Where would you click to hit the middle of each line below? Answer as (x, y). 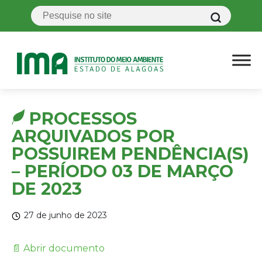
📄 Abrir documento (58, 249)
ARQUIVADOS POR (93, 136)
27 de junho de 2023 (65, 216)
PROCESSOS (83, 119)
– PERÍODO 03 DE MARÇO (123, 171)
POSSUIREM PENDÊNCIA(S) (130, 154)
